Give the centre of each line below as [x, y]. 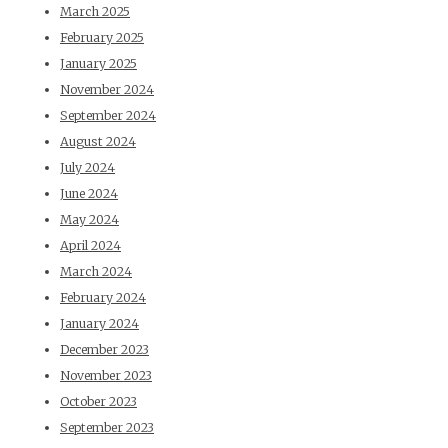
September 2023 [107, 428]
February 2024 [103, 298]
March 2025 [95, 12]
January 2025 [98, 64]
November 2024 [107, 90]
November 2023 [106, 376]
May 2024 [89, 220]
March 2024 [96, 272]
